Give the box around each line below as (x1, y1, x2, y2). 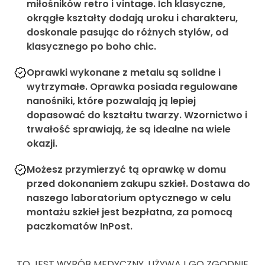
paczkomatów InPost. (26, 219, 132, 233)
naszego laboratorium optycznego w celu (26, 190, 231, 205)
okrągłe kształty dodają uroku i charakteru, (26, 11, 238, 25)
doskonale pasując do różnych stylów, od (26, 25, 228, 39)
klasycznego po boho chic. (26, 39, 156, 53)
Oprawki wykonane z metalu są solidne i (26, 65, 221, 79)
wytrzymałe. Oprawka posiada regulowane (26, 79, 238, 93)
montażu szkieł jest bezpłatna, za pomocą (26, 205, 232, 219)
